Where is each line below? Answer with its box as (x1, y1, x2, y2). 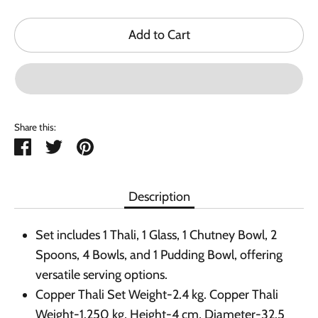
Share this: (14, 121, 56, 133)
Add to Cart (128, 27, 190, 43)
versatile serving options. (35, 266, 168, 283)
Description (128, 189, 190, 205)
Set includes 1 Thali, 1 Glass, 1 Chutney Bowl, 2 (35, 226, 277, 243)
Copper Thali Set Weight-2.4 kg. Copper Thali (35, 286, 278, 302)
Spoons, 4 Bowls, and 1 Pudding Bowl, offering (35, 246, 283, 263)
